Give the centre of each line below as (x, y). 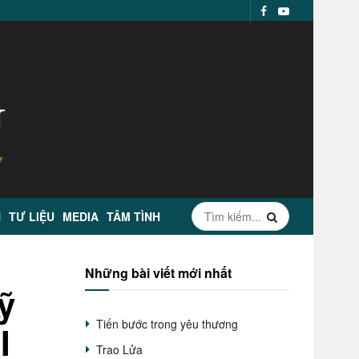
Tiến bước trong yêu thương (167, 324)
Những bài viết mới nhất (158, 273)
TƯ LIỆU (32, 216)
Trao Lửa (119, 349)
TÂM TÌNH (133, 216)
